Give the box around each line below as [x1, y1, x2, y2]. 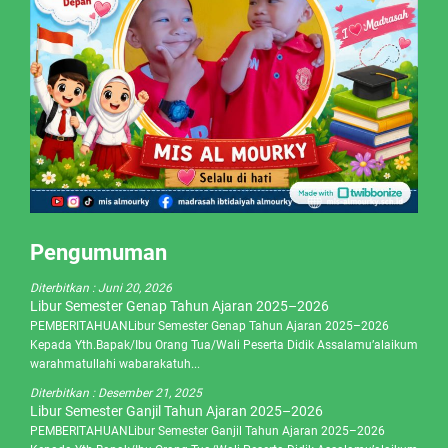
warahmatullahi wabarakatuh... [30, 356, 200, 371]
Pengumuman [30, 239, 167, 265]
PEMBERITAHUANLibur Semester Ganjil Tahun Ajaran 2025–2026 [30, 423, 385, 438]
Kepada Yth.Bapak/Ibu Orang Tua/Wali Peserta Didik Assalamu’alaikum [30, 337, 418, 352]
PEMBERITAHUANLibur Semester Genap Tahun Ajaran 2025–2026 [30, 318, 389, 333]
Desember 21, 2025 [98, 385, 202, 400]
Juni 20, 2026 [98, 280, 172, 295]
